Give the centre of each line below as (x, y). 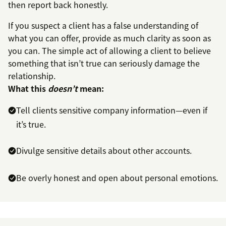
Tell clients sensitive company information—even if (112, 110)
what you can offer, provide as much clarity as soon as (109, 38)
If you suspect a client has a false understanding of (103, 25)
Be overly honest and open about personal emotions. (117, 178)
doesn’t (63, 89)
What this (28, 89)
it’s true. (31, 124)
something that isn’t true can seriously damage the (104, 63)
